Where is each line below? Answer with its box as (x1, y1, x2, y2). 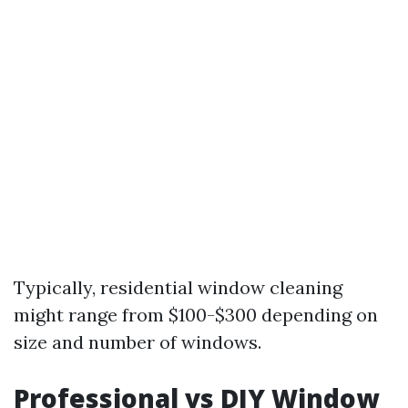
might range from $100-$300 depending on (14, 303, 378, 327)
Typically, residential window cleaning (14, 276, 342, 300)
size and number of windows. (14, 331, 261, 354)
